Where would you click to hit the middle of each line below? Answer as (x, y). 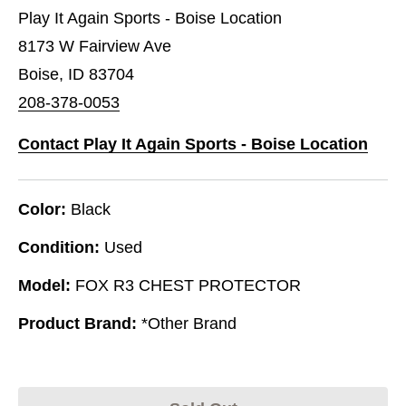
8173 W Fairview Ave (95, 46)
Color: (42, 209)
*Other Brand (189, 323)
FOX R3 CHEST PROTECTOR (188, 285)
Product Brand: (77, 323)
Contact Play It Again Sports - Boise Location (193, 144)
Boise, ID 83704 (76, 74)
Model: (44, 285)
